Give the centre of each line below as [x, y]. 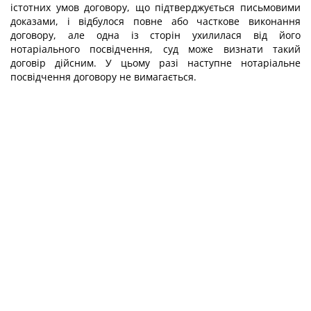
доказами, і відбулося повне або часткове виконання [155, 21]
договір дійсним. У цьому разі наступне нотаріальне [155, 63]
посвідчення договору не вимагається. [103, 77]
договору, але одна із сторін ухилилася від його [155, 35]
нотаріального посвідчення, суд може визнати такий [155, 49]
